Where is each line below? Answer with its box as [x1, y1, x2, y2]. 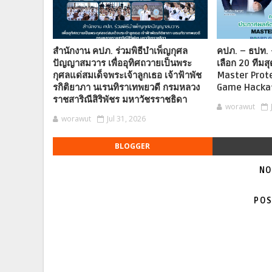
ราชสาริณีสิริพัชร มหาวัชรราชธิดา [53, 94, 187, 106]
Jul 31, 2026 [107, 114, 146, 124]
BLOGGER [115, 141, 151, 152]
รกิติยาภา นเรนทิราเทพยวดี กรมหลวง [53, 82, 200, 93]
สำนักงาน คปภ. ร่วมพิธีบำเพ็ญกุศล [53, 46, 188, 57]
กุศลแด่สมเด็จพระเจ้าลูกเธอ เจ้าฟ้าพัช [53, 70, 202, 81]
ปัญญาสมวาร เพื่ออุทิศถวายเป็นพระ [53, 58, 192, 69]
